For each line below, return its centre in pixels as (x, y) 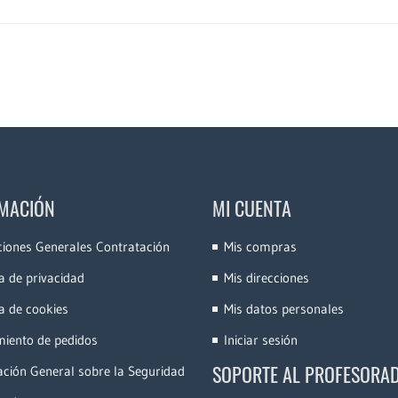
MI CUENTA (252, 207)
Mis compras (260, 246)
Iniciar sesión (261, 339)
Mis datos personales (284, 308)
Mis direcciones (267, 277)
